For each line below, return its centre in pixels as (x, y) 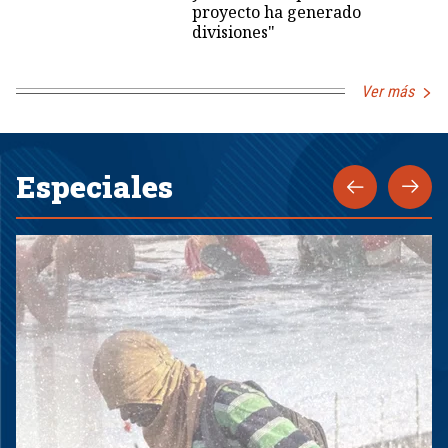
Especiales (94, 186)
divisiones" (233, 31)
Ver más (387, 91)
